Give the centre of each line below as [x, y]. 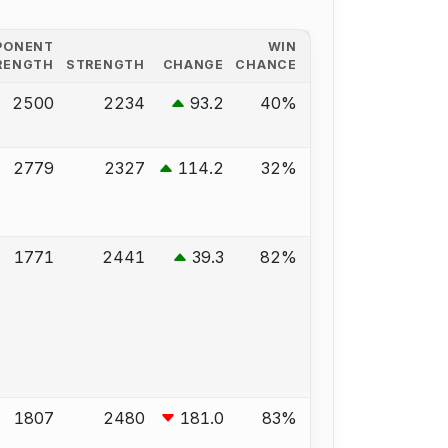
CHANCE [266, 64]
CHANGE [193, 64]
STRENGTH [105, 64]
